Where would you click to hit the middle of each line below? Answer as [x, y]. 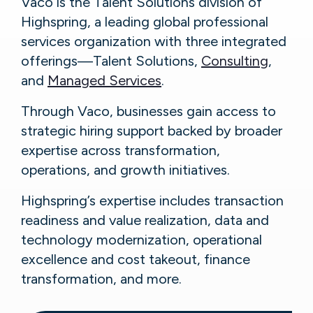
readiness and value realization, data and [145, 220]
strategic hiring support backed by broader [152, 130]
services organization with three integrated [154, 41]
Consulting [235, 60]
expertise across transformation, [121, 150]
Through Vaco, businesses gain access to [148, 111]
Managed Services [104, 80]
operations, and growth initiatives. [125, 169]
